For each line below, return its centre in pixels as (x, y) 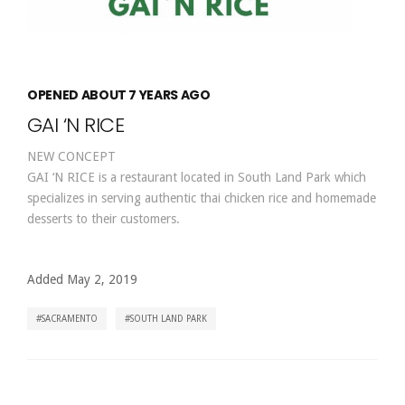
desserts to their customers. (104, 219)
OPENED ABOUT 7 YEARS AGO (119, 95)
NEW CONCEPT (71, 156)
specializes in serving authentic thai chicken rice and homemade (202, 198)
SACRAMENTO (70, 319)
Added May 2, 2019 (82, 279)
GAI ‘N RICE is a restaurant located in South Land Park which (197, 177)
